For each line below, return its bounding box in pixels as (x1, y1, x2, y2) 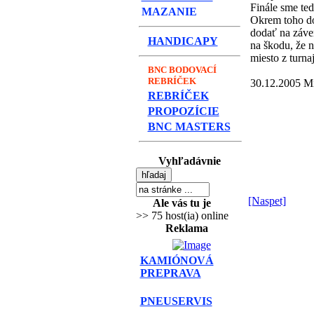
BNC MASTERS (147, 121, 231, 132)
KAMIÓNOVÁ (139, 254, 214, 266)
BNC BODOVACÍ (147, 64, 217, 75)
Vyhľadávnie (158, 155, 221, 167)
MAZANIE (141, 6, 197, 18)
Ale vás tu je (153, 197, 211, 209)
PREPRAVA (139, 267, 201, 279)
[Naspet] (247, 195, 286, 207)
